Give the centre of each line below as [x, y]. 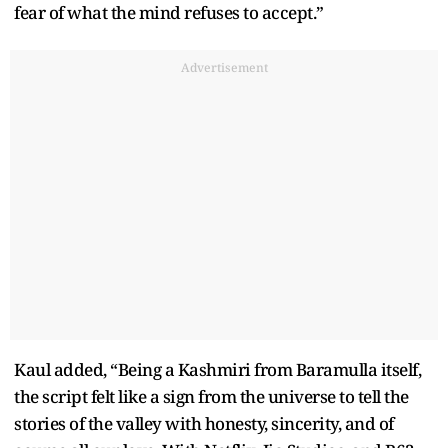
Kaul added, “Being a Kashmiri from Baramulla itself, [217, 369]
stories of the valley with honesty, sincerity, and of [204, 423]
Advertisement [224, 67]
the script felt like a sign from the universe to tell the [211, 396]
